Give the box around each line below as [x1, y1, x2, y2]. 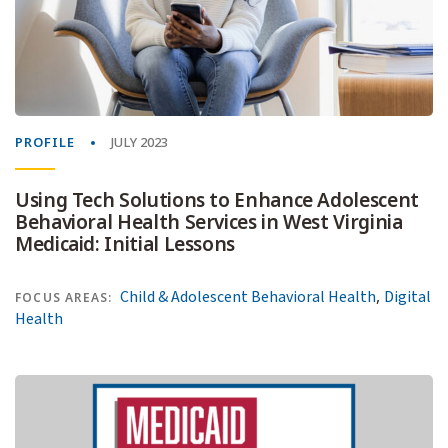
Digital [384, 285, 432, 308]
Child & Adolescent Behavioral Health [120, 285, 377, 308]
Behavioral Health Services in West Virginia [15, 208, 403, 236]
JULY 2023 [111, 132, 168, 152]
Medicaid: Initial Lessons [15, 230, 235, 258]
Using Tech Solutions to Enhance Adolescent [15, 186, 419, 214]
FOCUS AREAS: [15, 288, 113, 307]
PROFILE [15, 132, 75, 152]
